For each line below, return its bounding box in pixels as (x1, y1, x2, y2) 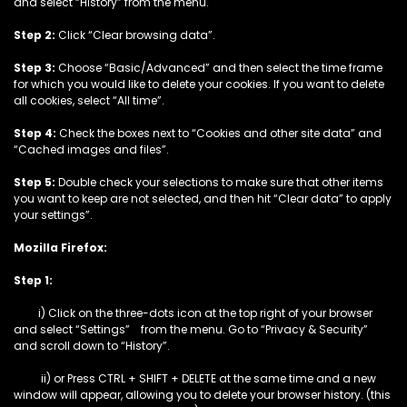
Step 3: (14, 60, 58, 75)
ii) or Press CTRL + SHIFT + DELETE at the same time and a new (14, 371, 376, 386)
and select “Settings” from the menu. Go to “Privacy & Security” (14, 322, 368, 337)
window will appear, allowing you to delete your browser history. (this (14, 387, 391, 402)
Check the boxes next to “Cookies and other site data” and (59, 125, 382, 141)
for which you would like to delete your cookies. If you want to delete (14, 76, 384, 92)
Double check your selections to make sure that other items (58, 174, 383, 190)
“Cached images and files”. (14, 142, 172, 157)
